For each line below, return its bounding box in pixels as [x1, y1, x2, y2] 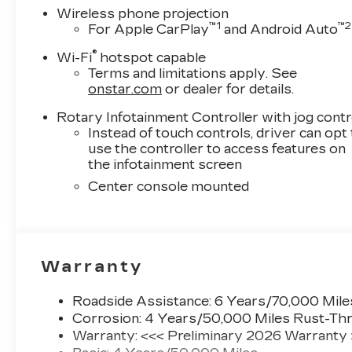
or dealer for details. [162, 82, 295, 97]
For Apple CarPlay [88, 22, 210, 38]
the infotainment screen [88, 157, 243, 173]
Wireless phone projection [57, 6, 229, 22]
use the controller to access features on [88, 141, 346, 157]
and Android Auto [221, 22, 339, 38]
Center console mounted [88, 179, 250, 195]
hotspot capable [97, 50, 207, 66]
